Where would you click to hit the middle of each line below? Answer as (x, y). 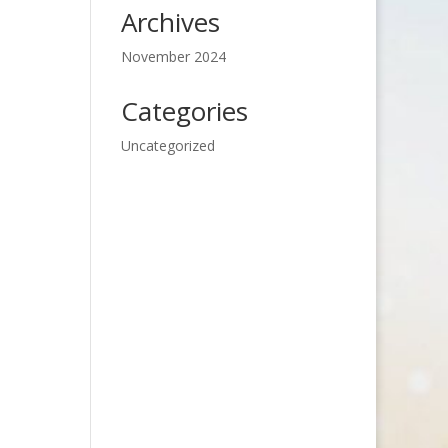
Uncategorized (167, 145)
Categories (184, 111)
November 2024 (173, 56)
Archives (170, 22)
